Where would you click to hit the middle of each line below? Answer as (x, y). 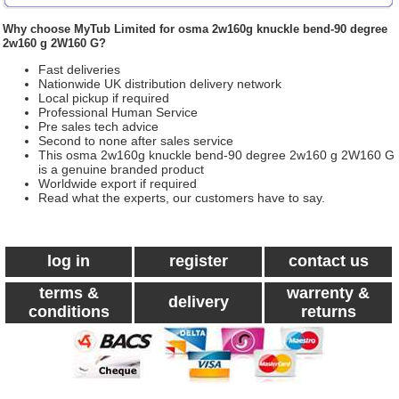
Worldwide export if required (118, 183)
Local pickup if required (104, 98)
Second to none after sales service (136, 141)
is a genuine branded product (121, 169)
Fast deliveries (79, 69)
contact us (328, 261)
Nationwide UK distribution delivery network (160, 84)
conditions (69, 312)
